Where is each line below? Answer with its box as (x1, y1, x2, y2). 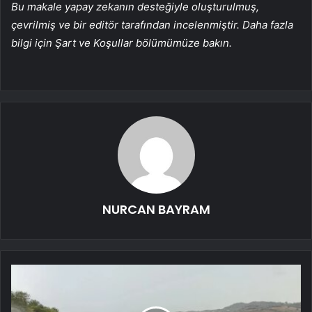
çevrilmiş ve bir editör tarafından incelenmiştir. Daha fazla (11, 18, 293, 32)
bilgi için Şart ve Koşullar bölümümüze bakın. (11, 36, 232, 50)
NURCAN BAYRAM (102, 201, 210, 219)
